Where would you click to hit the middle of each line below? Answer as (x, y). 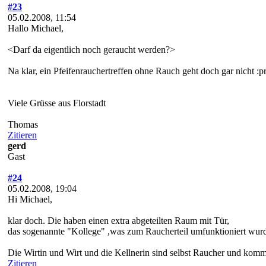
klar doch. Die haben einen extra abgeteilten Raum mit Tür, (118, 220)
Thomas (23, 124)
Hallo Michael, (36, 28)
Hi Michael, (30, 199)
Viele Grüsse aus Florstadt (57, 103)
